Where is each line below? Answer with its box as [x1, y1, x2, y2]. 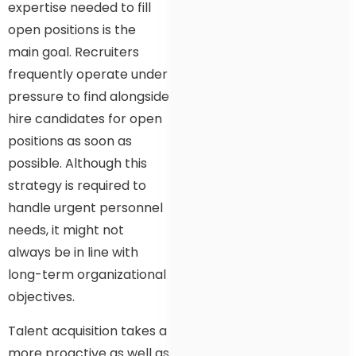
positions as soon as [8, 132, 132, 151]
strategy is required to [8, 176, 146, 195]
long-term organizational [8, 265, 166, 284]
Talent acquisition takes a [8, 321, 167, 340]
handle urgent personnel [8, 199, 163, 218]
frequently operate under [8, 65, 168, 84]
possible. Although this [8, 154, 147, 173]
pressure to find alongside [8, 87, 169, 106]
